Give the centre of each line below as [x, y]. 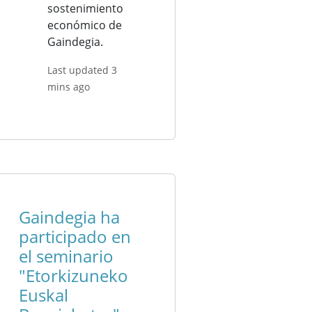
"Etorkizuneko [73, 275]
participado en [75, 236]
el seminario [66, 256]
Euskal [43, 295]
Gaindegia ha [69, 217]
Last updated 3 [82, 70]
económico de [85, 25]
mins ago [69, 87]
